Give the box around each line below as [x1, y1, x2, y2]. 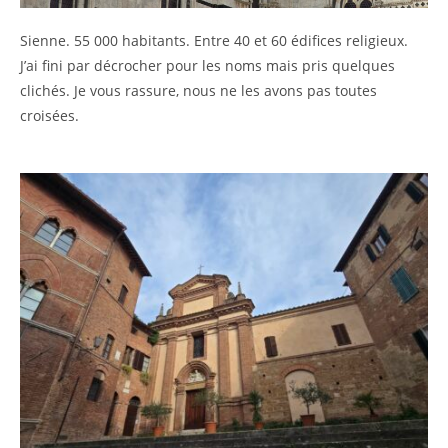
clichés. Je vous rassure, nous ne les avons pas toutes [20, 80, 377, 100]
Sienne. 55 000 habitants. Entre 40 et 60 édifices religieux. [20, 30, 408, 50]
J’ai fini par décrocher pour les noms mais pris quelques [20, 55, 395, 75]
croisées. [20, 105, 83, 125]
